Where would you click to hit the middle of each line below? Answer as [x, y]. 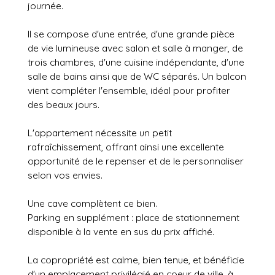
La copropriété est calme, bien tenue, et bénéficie [136, 259]
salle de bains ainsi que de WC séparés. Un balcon [137, 76]
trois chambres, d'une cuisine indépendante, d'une [136, 62]
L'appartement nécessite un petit [100, 132]
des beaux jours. [64, 104]
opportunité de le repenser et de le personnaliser [136, 161]
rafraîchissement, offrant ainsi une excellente [126, 146]
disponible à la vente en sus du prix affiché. [121, 231]
